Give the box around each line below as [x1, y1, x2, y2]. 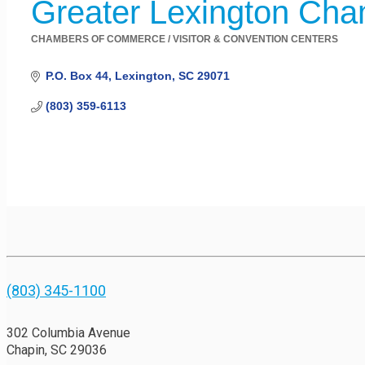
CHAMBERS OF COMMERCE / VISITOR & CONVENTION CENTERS [31, 33, 338, 46]
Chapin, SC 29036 [7, 341, 107, 358]
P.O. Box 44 [45, 69, 108, 83]
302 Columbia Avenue [7, 324, 130, 341]
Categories [30, 43, 101, 61]
